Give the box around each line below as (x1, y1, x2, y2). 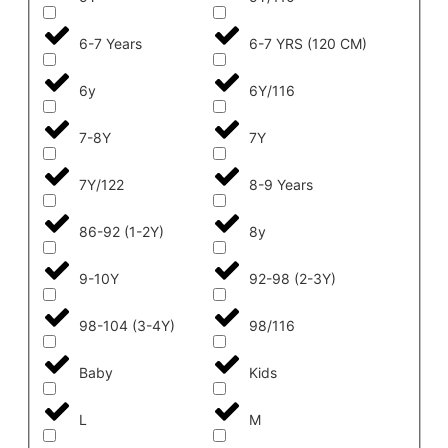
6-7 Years (78, 34, 142, 52)
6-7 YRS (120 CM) (249, 34, 368, 52)
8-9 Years (249, 175, 314, 193)
